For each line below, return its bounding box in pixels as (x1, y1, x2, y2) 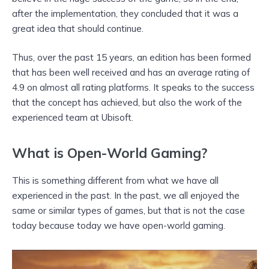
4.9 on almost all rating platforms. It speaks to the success (12, 81, 255, 93)
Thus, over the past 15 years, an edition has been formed (12, 51, 251, 63)
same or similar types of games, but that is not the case (12, 204, 245, 216)
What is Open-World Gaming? (12, 144, 207, 162)
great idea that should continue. (12, 22, 144, 34)
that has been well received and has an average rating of (12, 66, 250, 78)
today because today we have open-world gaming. (12, 219, 225, 231)
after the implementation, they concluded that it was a (12, 7, 238, 19)
